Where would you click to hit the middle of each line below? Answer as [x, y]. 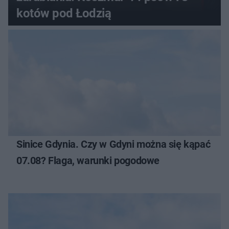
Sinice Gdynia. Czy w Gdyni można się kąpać [113, 144]
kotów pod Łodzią [64, 13]
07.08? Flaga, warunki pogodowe [88, 160]
